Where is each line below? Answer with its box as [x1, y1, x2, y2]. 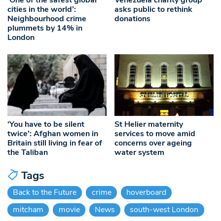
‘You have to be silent [7, 118, 84, 130]
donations [114, 13, 151, 24]
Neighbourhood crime [7, 13, 86, 24]
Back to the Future [13, 186, 77, 198]
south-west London [130, 204, 199, 215]
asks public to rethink [114, 3, 193, 15]
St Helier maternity [114, 118, 184, 130]
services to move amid [114, 128, 196, 139]
